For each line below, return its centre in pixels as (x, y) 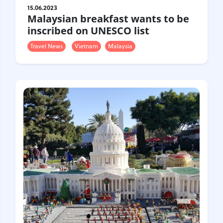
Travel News (47, 46)
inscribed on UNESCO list (88, 31)
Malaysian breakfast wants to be (108, 19)
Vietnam (86, 46)
